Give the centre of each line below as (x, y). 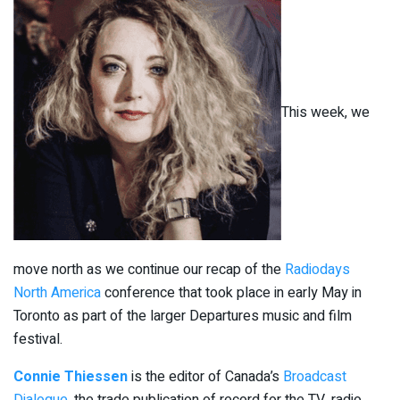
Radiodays (317, 269)
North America (57, 292)
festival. (38, 339)
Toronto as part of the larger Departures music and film (183, 316)
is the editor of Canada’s (207, 376)
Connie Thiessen (71, 376)
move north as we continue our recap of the (149, 269)
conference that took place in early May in (231, 292)
